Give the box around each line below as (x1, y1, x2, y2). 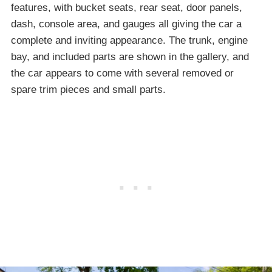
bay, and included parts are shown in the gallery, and (11, 50, 249, 63)
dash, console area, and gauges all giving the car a (11, 18, 242, 30)
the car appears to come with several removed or (11, 67, 234, 79)
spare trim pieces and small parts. (11, 83, 166, 95)
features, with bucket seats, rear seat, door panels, (11, 1, 242, 13)
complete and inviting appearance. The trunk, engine (11, 34, 248, 46)
